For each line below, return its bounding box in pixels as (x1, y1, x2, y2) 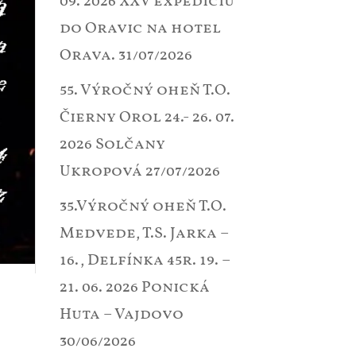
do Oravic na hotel (59, 17, 221, 40)
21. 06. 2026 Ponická (59, 277, 210, 299)
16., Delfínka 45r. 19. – (59, 250, 230, 272)
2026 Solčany (59, 133, 165, 156)
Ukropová (59, 161, 142, 183)
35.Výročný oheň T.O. (59, 195, 226, 218)
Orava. (59, 44, 115, 67)
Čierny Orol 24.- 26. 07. (59, 106, 234, 129)
